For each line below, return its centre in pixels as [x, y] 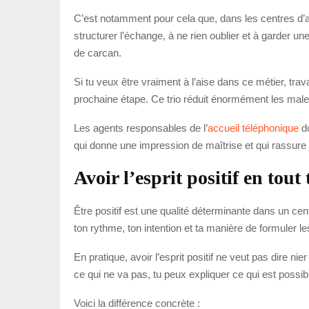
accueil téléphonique [253, 128]
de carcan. [98, 52]
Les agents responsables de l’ [141, 128]
